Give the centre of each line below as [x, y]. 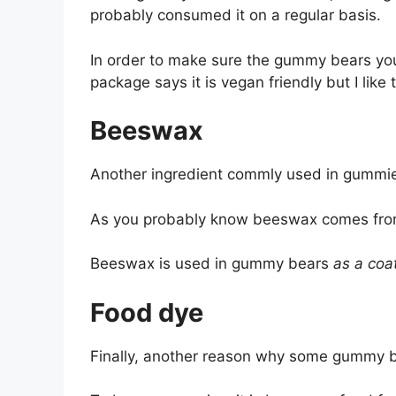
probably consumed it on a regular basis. [236, 15]
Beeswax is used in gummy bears [212, 264]
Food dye [147, 312]
